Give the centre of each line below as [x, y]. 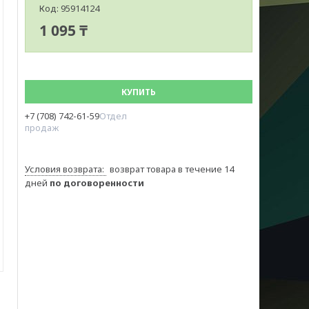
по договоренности [97, 183]
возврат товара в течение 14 [172, 169]
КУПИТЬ [139, 92]
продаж [42, 128]
